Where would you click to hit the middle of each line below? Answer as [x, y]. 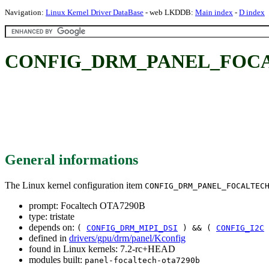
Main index [214, 12]
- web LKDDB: [169, 12]
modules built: [57, 259]
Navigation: [25, 12]
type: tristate [52, 216]
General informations [71, 159]
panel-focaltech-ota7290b [142, 260]
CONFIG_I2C [240, 228]
